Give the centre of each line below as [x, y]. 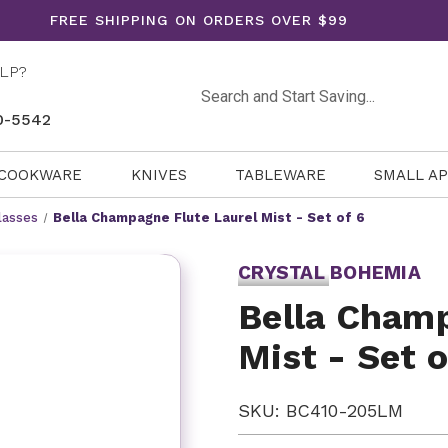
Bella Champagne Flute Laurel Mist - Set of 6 [209, 217]
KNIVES [158, 174]
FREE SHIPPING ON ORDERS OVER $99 [199, 20]
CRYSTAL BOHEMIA [329, 272]
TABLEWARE [280, 174]
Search [219, 85]
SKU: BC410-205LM [320, 410]
